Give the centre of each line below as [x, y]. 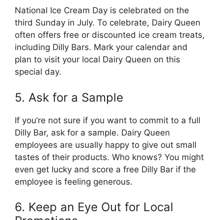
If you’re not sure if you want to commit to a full [108, 120]
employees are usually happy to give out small [106, 145]
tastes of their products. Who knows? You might [109, 157]
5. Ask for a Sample [69, 97]
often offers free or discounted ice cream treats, [110, 35]
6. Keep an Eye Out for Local [94, 207]
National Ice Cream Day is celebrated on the [102, 10]
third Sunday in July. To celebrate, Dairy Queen [108, 23]
